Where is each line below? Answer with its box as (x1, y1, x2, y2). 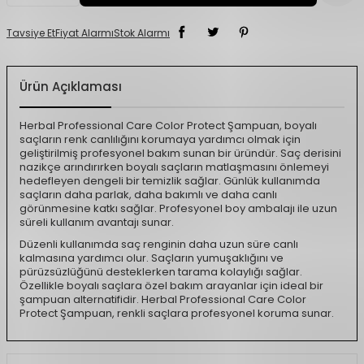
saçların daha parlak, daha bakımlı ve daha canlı (19, 187, 277, 202)
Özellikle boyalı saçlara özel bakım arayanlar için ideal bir (19, 278, 323, 293)
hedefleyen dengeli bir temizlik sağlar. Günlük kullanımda (19, 173, 320, 188)
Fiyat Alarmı (55, 26, 114, 40)
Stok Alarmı (114, 26, 170, 40)
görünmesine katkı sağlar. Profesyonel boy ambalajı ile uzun (19, 201, 337, 216)
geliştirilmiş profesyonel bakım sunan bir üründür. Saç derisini (19, 145, 341, 161)
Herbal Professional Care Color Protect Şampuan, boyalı (19, 118, 317, 133)
